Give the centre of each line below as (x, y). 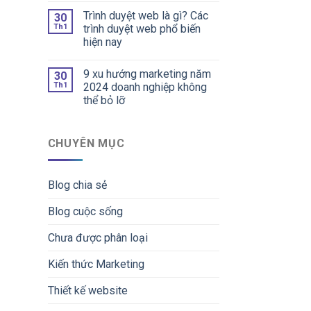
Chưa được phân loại (98, 238)
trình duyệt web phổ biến (142, 28)
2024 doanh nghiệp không (145, 87)
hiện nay (102, 42)
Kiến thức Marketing (96, 264)
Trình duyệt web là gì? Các (145, 15)
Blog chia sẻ (77, 185)
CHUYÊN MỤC (86, 143)
